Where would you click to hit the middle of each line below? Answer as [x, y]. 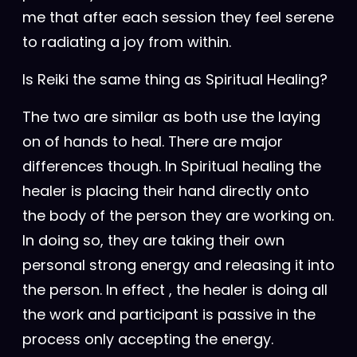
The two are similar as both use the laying [171, 117]
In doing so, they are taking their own [153, 240]
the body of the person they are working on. [178, 216]
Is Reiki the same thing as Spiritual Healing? [175, 79]
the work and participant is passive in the [169, 314]
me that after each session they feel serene [178, 17]
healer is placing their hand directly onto [166, 191]
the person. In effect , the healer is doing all [175, 290]
